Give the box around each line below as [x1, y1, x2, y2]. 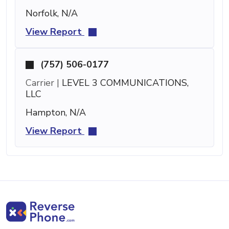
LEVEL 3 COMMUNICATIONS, [59, 76, 189, 89]
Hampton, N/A [26, 106, 86, 119]
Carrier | [26, 76, 59, 89]
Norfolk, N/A [26, 7, 78, 19]
